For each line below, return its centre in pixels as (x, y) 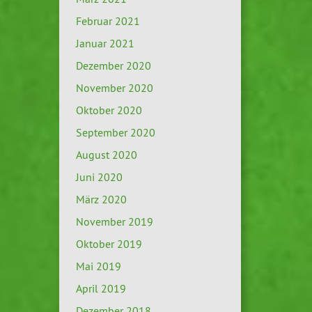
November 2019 (114, 222)
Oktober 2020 (109, 110)
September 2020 (115, 133)
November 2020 (114, 88)
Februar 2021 (108, 21)
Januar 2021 (105, 44)
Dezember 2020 (113, 66)
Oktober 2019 (109, 244)
